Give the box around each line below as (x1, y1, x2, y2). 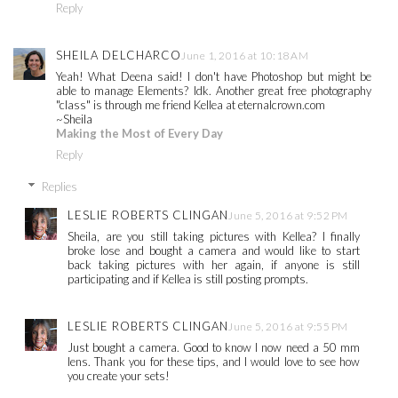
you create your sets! (68, 368, 170, 383)
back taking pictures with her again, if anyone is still (68, 257, 361, 272)
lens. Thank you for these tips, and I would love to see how (68, 354, 361, 369)
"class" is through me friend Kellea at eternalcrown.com (56, 97, 325, 112)
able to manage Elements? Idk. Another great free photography (56, 83, 372, 98)
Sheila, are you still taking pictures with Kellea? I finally (68, 228, 361, 243)
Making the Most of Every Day (56, 125, 223, 140)
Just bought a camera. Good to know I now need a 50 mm (68, 339, 361, 354)
